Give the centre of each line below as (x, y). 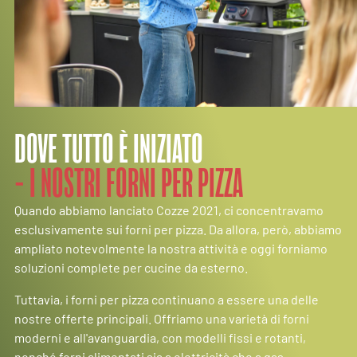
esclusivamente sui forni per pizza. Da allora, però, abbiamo (178, 229)
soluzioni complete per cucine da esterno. (131, 267)
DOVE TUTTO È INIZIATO (108, 149)
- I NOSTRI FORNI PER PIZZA (128, 183)
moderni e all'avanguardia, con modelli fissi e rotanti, (160, 337)
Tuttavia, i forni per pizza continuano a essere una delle (166, 299)
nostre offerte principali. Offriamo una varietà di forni (161, 318)
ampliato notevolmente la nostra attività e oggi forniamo (171, 248)
